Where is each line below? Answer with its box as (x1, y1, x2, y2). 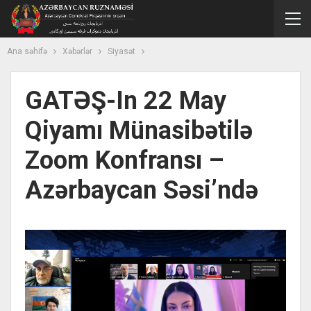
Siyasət (108, 47, 135, 56)
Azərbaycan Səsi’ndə (25, 176, 258, 205)
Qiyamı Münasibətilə (25, 116, 253, 145)
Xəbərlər (62, 47, 92, 56)
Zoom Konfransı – (25, 146, 224, 175)
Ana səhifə (7, 47, 47, 56)
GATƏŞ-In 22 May (25, 86, 226, 115)
